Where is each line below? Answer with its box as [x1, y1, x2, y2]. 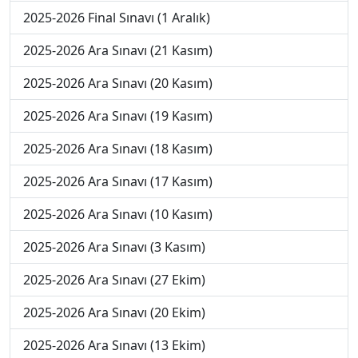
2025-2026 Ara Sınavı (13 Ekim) [23, 336, 205, 354]
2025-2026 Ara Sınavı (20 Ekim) [23, 304, 205, 321]
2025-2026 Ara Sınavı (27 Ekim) [23, 271, 205, 288]
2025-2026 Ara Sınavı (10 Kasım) [23, 205, 213, 223]
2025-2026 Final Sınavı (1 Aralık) [23, 9, 210, 26]
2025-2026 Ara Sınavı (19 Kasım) [23, 107, 213, 125]
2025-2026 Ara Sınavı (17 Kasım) [23, 173, 213, 190]
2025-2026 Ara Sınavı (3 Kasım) [23, 238, 205, 256]
